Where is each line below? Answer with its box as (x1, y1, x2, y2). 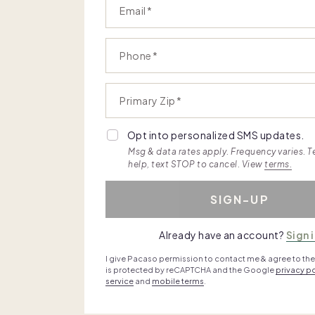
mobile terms (152, 276, 204, 285)
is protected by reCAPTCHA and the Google (105, 264, 276, 274)
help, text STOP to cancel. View (128, 158, 264, 169)
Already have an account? (159, 228, 285, 241)
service (105, 276, 134, 285)
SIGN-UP (210, 191, 269, 207)
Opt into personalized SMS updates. (127, 129, 304, 141)
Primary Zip (120, 94, 176, 107)
